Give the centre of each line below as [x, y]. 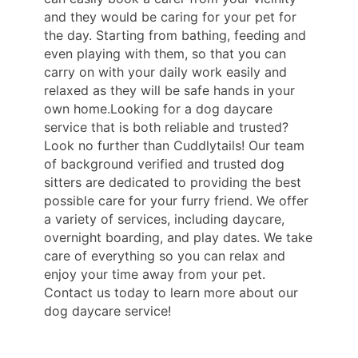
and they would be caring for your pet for [170, 17]
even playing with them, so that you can [165, 54]
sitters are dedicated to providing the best [173, 183]
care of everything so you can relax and [165, 256]
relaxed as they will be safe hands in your [169, 91]
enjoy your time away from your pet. [155, 274]
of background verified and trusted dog [164, 164]
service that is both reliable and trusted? [166, 127]
